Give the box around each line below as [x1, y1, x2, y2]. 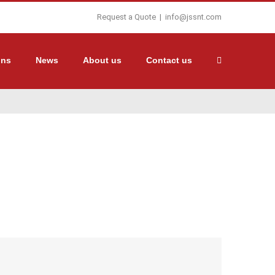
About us [83, 55, 122, 65]
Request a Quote [97, 12, 156, 21]
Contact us [146, 55, 192, 65]
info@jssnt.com [165, 12, 222, 21]
